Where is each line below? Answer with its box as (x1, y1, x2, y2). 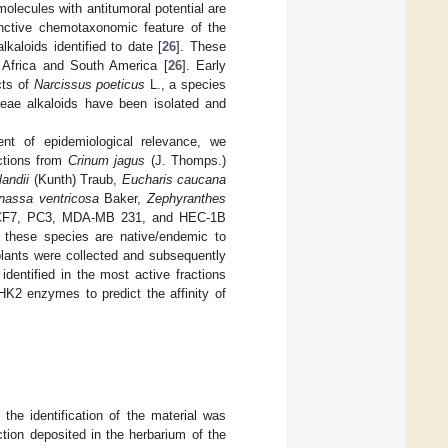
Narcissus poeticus (33, 76, 146, 92)
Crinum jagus (67, 152, 146, 168)
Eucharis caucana (121, 171, 227, 187)
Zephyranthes (147, 190, 227, 206)
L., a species (145, 76, 227, 92)
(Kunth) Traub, (29, 171, 122, 187)
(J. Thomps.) (145, 152, 227, 168)
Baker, (98, 190, 148, 206)
